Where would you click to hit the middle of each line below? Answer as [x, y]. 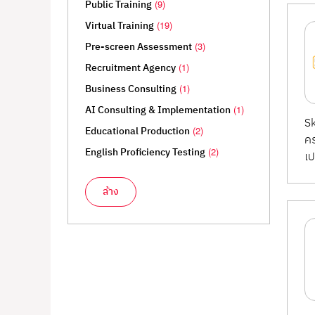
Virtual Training [120, 26]
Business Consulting [131, 89]
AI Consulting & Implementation [158, 110]
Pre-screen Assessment [139, 47]
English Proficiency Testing [145, 153]
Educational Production [137, 131]
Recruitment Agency [130, 68]
